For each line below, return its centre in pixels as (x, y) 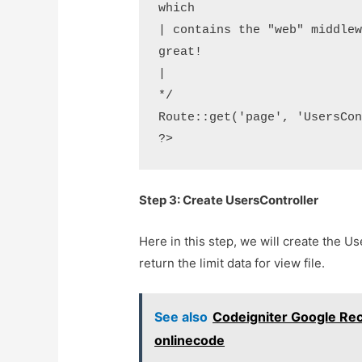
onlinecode (190, 341)
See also (181, 317)
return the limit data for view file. (232, 263)
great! (181, 53)
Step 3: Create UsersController (229, 200)
